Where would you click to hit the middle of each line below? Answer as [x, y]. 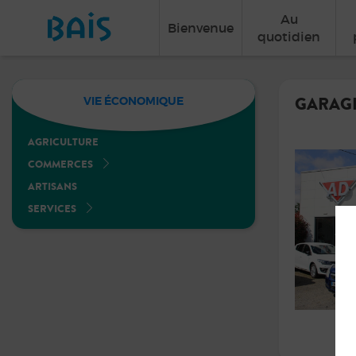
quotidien [289, 37]
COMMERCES [60, 164]
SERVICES [52, 209]
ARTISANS [52, 186]
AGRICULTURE [63, 142]
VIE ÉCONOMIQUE [133, 101]
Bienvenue [201, 28]
